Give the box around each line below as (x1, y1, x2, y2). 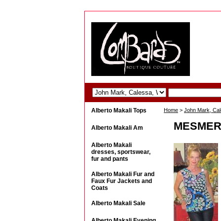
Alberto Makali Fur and (91, 171, 154, 178)
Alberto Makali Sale (91, 200, 146, 207)
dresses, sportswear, (91, 148, 150, 155)
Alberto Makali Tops (91, 107, 147, 114)
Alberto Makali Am (91, 124, 143, 131)
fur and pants (91, 155, 128, 162)
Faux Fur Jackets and (91, 178, 152, 184)
